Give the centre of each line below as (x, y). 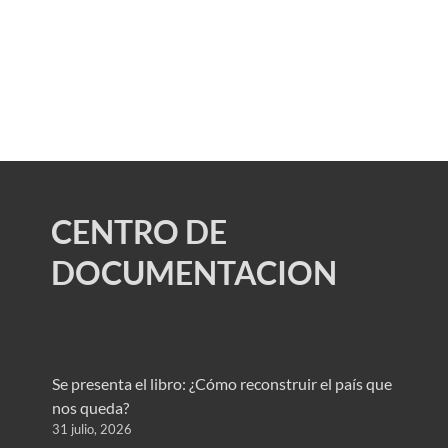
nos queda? (90, 407)
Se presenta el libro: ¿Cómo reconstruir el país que (221, 383)
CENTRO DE (138, 231)
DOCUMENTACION (193, 272)
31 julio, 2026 (91, 428)
